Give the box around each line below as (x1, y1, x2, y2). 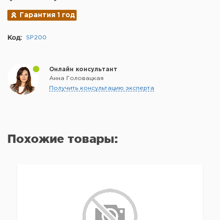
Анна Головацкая (49, 75, 104, 81)
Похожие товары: (7, 132, 118, 145)
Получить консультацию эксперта (49, 85, 154, 91)
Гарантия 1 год (20, 12, 75, 18)
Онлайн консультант (49, 66, 117, 72)
